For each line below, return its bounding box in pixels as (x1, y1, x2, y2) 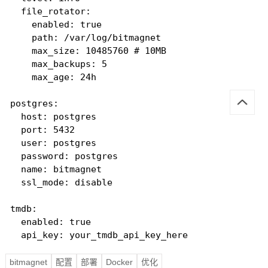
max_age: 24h (10, 72, 96, 83)
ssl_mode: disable (10, 177, 112, 188)
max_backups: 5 (10, 59, 107, 69)
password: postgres (10, 151, 118, 162)
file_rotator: (10, 6, 91, 17)
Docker (105, 257, 133, 267)
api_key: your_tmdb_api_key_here (10, 230, 188, 240)
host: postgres (10, 111, 96, 122)
